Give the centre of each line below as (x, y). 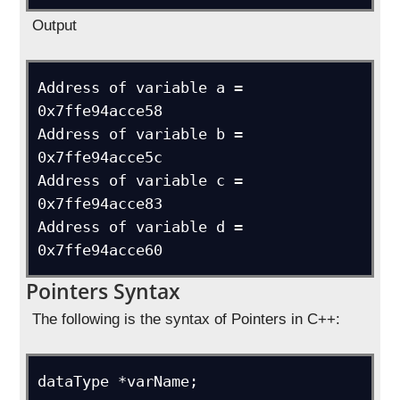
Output (55, 25)
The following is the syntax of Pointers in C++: (187, 319)
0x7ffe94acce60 (100, 250)
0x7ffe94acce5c (100, 157)
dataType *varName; (118, 381)
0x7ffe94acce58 (100, 111)
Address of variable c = (141, 180)
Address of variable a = (141, 87)
